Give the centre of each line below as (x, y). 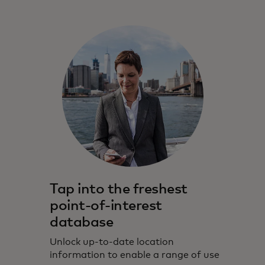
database (82, 222)
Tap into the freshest (119, 189)
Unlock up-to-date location (112, 242)
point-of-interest (106, 206)
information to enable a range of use (135, 255)
